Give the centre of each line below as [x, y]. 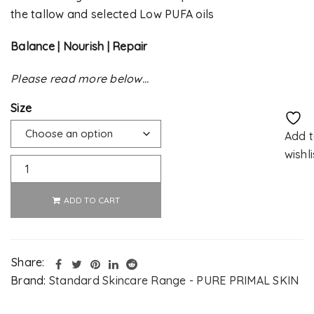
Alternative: [41, 224]
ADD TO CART [91, 200]
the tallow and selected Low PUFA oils [112, 14]
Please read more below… [80, 78]
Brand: [30, 280]
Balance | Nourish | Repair [79, 46]
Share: [28, 262]
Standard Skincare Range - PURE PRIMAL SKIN [174, 280]
